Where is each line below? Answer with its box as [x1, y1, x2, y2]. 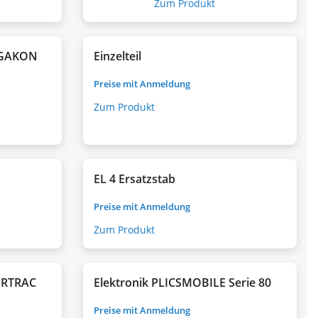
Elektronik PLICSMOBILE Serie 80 [94, 274, 271, 290]
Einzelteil [94, 48, 141, 64]
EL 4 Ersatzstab [94, 170, 175, 187]
